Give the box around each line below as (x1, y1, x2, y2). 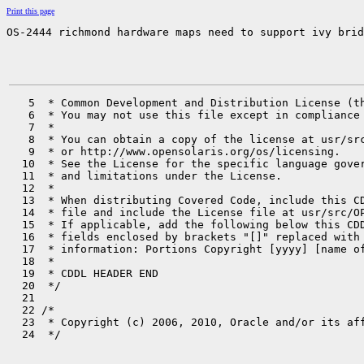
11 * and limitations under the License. (9, 170, 282, 182)
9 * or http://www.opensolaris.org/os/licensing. (9, 145, 340, 158)
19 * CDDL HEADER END (9, 267, 158, 279)
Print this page (6, 6, 54, 15)
